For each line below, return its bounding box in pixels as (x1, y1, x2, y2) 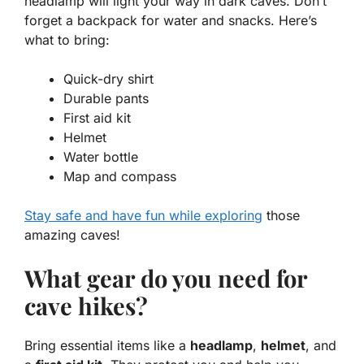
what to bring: (24, 31, 110, 48)
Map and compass (63, 167, 176, 184)
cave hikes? (24, 289, 148, 321)
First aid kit (63, 109, 131, 126)
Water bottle (63, 148, 138, 165)
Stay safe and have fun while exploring (24, 206, 262, 223)
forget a (24, 11, 77, 28)
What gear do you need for (24, 262, 307, 293)
